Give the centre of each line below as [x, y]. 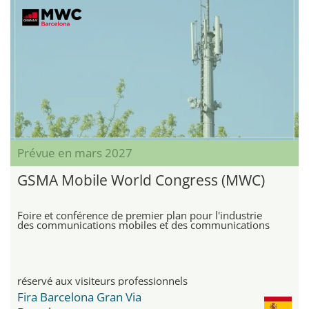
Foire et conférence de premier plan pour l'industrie [140, 215]
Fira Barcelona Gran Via [79, 297]
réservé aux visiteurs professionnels [102, 280]
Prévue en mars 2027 [75, 152]
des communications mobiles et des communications [143, 225]
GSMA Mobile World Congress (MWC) [141, 180]
